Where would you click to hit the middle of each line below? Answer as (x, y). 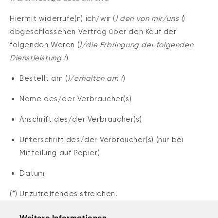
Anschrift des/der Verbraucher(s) (81, 119)
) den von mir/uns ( (149, 18)
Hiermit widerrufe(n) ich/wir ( (63, 18)
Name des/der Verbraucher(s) (76, 99)
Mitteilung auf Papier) (60, 153)
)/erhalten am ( (95, 78)
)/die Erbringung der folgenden (136, 45)
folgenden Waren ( (45, 45)
